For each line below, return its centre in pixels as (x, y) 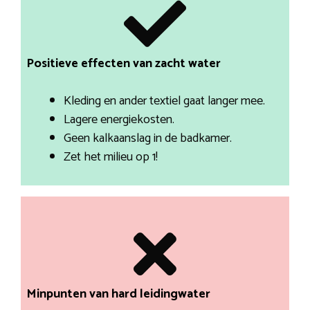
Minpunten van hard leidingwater (118, 294)
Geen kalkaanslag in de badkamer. (147, 139)
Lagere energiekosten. (119, 120)
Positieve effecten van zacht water (123, 64)
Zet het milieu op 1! (110, 157)
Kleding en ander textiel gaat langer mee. (164, 101)
